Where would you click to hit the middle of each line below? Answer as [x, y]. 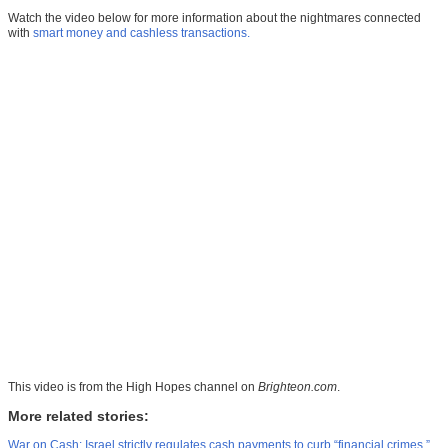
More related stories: [78, 416]
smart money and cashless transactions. [141, 33]
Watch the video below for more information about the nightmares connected [214, 18]
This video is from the [67, 387]
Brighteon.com [297, 387]
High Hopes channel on [192, 387]
